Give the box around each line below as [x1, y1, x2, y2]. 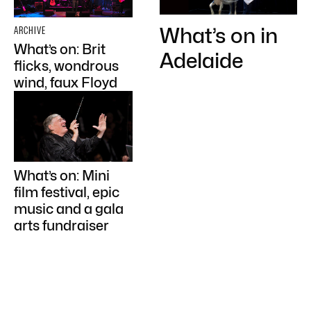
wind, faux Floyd [14, 74, 117, 91]
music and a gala [14, 201, 124, 218]
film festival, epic [14, 184, 119, 201]
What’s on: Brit [14, 40, 106, 58]
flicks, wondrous [14, 57, 119, 74]
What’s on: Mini [14, 167, 110, 185]
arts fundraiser [14, 217, 109, 235]
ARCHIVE [14, 24, 46, 37]
